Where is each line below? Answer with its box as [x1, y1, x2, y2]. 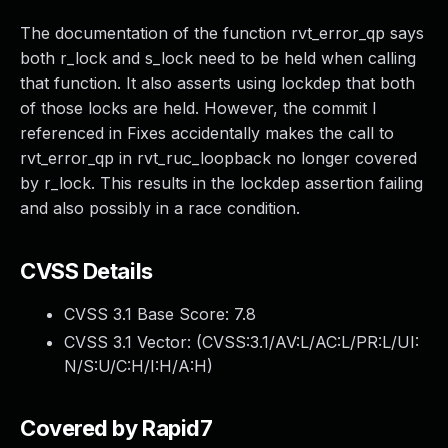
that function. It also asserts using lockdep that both [20, 73, 415, 93]
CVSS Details [20, 258, 153, 284]
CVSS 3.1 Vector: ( [64, 332, 202, 352]
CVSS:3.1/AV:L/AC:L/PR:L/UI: [202, 332, 419, 352]
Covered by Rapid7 [20, 415, 213, 441]
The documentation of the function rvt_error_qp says [20, 23, 424, 43]
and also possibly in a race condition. [20, 198, 300, 218]
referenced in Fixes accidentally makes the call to [20, 123, 394, 143]
